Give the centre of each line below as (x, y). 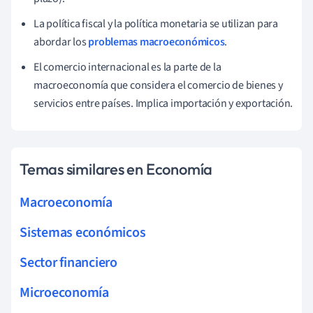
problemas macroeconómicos (156, 42)
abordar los (61, 42)
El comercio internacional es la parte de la (128, 67)
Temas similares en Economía (116, 169)
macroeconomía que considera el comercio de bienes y (158, 86)
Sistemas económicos (83, 233)
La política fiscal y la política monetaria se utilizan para (156, 24)
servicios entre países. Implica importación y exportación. (163, 104)
